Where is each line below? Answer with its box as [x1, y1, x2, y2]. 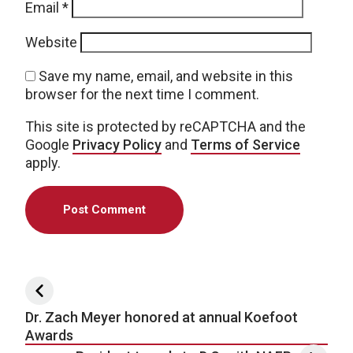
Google [25, 136, 72, 153]
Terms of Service [191, 136, 300, 153]
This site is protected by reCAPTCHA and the [25, 117, 306, 135]
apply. [25, 154, 61, 171]
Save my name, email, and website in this [39, 67, 293, 84]
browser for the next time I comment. [25, 85, 259, 102]
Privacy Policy [72, 136, 162, 153]
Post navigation [24, 276, 192, 304]
